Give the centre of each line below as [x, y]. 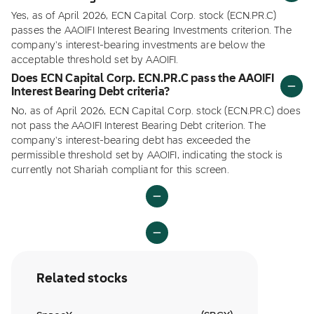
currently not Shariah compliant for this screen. [120, 170]
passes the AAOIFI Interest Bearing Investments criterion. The [151, 31]
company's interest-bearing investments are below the [138, 46]
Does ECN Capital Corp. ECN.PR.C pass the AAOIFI [143, 79]
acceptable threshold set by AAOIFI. [95, 60]
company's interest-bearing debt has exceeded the [131, 141]
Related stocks [82, 279]
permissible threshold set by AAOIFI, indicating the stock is [147, 156]
